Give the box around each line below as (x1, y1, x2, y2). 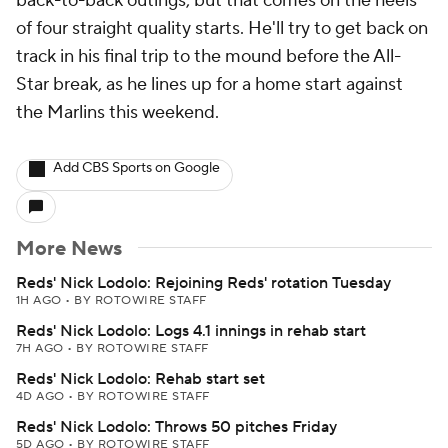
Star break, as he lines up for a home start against (16, 73, 403, 96)
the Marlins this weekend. (16, 101, 219, 124)
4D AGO (16, 389, 69, 404)
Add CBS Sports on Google (53, 159, 220, 177)
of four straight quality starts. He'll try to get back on (16, 17, 428, 40)
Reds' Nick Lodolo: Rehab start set (16, 369, 265, 389)
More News (16, 236, 122, 262)
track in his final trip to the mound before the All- (16, 45, 401, 68)
